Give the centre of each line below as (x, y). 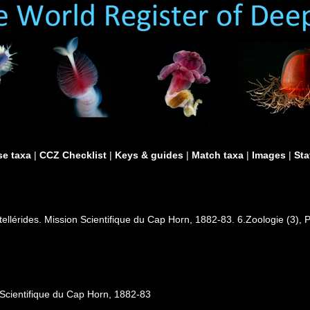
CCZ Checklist (73, 155)
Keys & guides (149, 155)
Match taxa (218, 155)
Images (269, 155)
